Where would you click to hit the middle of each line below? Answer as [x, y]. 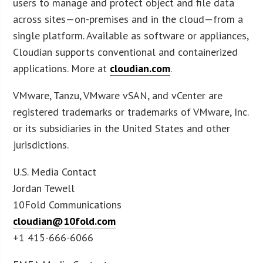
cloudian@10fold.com [65, 221]
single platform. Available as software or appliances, [131, 35]
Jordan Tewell [44, 188]
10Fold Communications [68, 204]
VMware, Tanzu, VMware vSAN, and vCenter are [118, 95]
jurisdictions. [41, 144]
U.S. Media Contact [55, 171]
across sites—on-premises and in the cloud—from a [128, 19]
